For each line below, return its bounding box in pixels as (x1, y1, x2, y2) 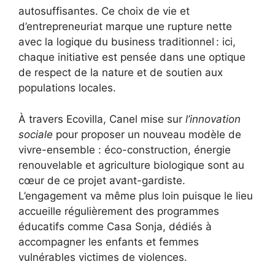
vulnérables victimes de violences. (18, 250, 187, 263)
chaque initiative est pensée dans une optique (18, 51, 246, 64)
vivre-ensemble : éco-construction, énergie (18, 143, 231, 156)
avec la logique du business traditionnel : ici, (18, 36, 236, 48)
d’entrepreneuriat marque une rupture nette (18, 20, 232, 33)
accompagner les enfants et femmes (18, 235, 199, 248)
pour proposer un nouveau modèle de (53, 128, 241, 141)
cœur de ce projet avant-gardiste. (18, 174, 185, 187)
